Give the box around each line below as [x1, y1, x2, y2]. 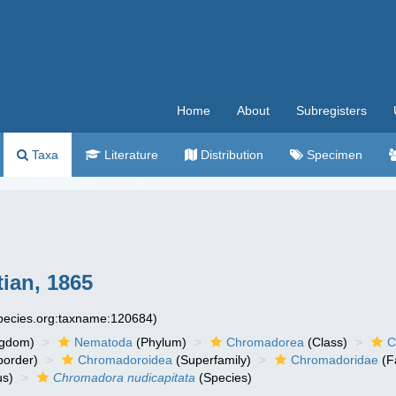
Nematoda [74, 335, 133, 349]
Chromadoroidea [78, 353, 173, 367]
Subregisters [296, 103, 367, 118]
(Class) [304, 335, 348, 349]
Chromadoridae [291, 353, 379, 367]
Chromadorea [226, 335, 305, 349]
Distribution [197, 148, 263, 162]
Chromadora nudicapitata [53, 370, 196, 385]
